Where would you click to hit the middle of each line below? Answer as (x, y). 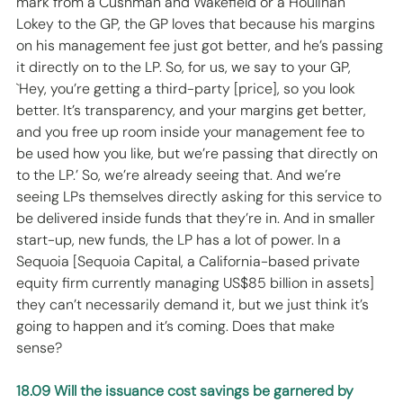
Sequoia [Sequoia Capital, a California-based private (190, 262)
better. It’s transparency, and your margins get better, (193, 111)
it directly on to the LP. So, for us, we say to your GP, (185, 67)
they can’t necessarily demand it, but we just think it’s (194, 305)
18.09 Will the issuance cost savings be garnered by (187, 391)
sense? (41, 348)
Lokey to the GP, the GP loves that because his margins (197, 24)
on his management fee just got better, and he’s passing (201, 46)
